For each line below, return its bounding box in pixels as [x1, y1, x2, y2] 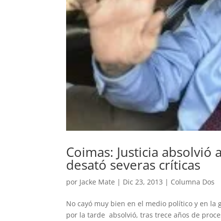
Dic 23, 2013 [123, 177, 163, 187]
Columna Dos [171, 177, 215, 187]
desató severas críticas [66, 156, 201, 174]
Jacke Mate [79, 177, 115, 187]
